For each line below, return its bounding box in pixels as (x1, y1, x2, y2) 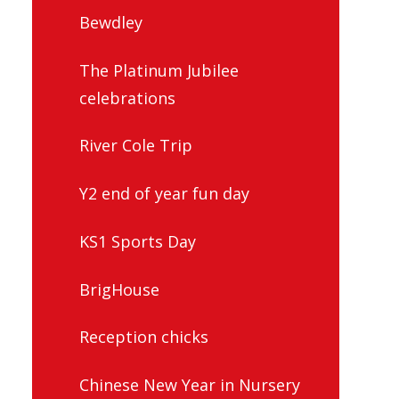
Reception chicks (79, 326, 208, 348)
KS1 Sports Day (79, 230, 196, 252)
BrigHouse (79, 278, 159, 300)
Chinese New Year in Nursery (79, 374, 300, 396)
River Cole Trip (79, 134, 192, 157)
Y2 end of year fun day (79, 183, 249, 205)
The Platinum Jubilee (79, 59, 239, 81)
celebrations (79, 86, 175, 109)
